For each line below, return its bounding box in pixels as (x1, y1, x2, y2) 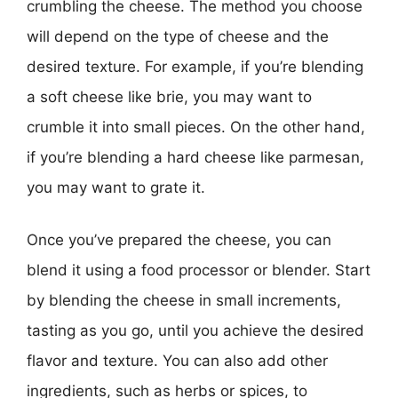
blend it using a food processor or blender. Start (27, 261, 370, 279)
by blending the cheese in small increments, (27, 291, 341, 309)
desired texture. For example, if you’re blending (27, 57, 363, 76)
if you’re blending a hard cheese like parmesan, (27, 147, 364, 166)
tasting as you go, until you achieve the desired (27, 322, 364, 339)
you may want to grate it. (27, 178, 205, 196)
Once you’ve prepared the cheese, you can (27, 231, 331, 249)
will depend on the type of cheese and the (27, 27, 329, 45)
